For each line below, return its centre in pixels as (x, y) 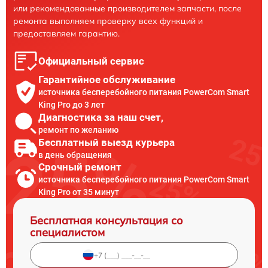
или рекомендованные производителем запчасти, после (127, 8)
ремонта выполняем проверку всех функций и (108, 21)
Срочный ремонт (80, 167)
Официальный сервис (91, 61)
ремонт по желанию (78, 130)
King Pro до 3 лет (71, 105)
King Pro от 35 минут (79, 192)
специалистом (67, 232)
